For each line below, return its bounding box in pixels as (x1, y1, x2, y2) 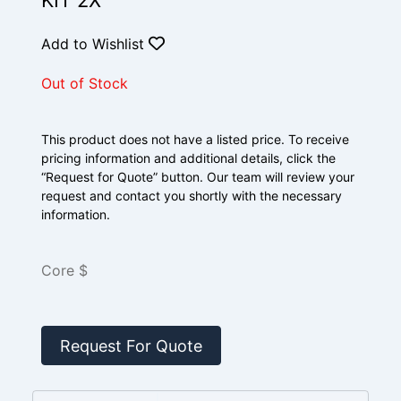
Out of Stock (41, 74, 128, 92)
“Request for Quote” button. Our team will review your (41, 169, 354, 184)
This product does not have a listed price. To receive (41, 132, 349, 147)
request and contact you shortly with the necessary (41, 188, 342, 203)
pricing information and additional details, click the (41, 150, 336, 166)
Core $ (41, 261, 88, 279)
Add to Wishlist (41, 35, 149, 53)
